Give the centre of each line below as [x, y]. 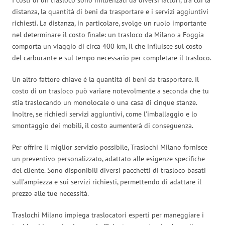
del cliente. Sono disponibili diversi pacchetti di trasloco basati [109, 170]
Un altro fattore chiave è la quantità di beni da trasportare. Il [105, 79]
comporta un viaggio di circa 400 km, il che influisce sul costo [107, 46]
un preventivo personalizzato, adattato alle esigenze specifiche [108, 158]
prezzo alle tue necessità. [50, 193]
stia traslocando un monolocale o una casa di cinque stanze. [104, 102]
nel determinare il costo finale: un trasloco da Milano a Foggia [108, 34]
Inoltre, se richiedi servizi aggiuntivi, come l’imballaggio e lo [105, 114]
